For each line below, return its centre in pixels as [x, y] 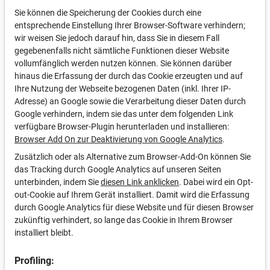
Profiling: [34, 261]
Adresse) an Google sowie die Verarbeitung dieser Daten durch [130, 101]
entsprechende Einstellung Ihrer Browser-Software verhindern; [130, 25]
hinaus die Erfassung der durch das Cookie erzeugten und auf [129, 76]
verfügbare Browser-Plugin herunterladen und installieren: [122, 127]
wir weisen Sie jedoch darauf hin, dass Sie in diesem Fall [117, 38]
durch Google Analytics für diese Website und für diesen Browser [134, 207]
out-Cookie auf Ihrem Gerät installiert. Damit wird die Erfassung [132, 195]
